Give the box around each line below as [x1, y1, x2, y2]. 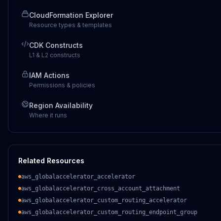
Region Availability [29, 101, 93, 110]
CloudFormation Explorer [29, 11, 113, 19]
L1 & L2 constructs [29, 51, 80, 59]
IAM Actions [29, 71, 70, 79]
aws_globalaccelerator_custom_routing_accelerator [21, 197, 187, 204]
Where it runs [29, 111, 67, 119]
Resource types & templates [29, 21, 112, 29]
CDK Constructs [29, 41, 83, 49]
